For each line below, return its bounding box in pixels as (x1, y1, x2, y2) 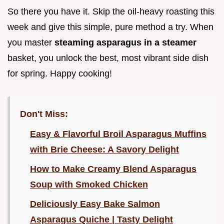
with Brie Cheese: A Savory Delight (30, 144, 179, 155)
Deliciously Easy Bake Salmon (30, 199, 160, 209)
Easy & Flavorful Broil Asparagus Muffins (30, 129, 206, 139)
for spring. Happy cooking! (7, 68, 112, 79)
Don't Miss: (20, 109, 68, 119)
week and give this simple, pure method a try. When (7, 22, 213, 32)
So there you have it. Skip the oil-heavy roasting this (7, 6, 214, 17)
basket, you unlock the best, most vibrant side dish (7, 53, 208, 63)
